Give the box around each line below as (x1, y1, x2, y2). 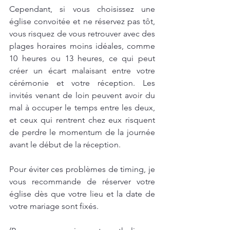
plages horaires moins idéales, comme (9, 41, 155, 51)
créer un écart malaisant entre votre (9, 66, 155, 76)
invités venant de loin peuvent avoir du (9, 90, 155, 101)
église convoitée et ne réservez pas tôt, (9, 16, 155, 27)
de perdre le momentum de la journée (9, 127, 155, 138)
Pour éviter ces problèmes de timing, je (9, 164, 155, 175)
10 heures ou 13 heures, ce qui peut (9, 53, 155, 64)
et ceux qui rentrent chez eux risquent (9, 115, 155, 125)
